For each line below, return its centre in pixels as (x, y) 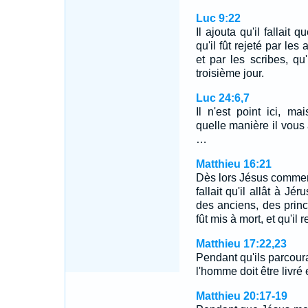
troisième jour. (230, 73)
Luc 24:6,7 (222, 98)
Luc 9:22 (218, 18)
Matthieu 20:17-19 (241, 296)
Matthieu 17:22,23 (241, 244)
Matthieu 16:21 (233, 164)
